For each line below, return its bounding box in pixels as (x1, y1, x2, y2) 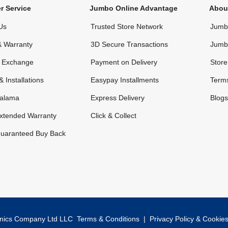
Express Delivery (90, 93, 145, 102)
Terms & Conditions (76, 214, 141, 223)
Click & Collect (90, 111, 136, 120)
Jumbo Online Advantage (89, 4, 178, 12)
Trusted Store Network (90, 22, 163, 31)
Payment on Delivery (90, 58, 157, 66)
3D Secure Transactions (90, 40, 168, 48)
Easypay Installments (90, 75, 159, 84)
